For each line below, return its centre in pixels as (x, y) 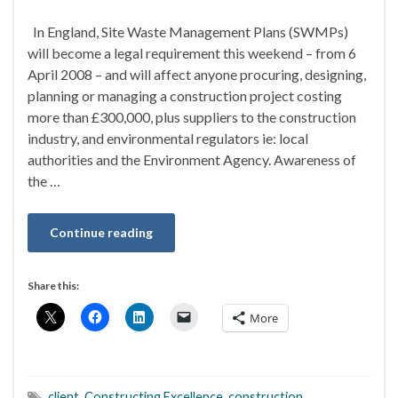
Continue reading (101, 232)
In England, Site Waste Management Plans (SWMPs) (188, 31)
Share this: (53, 285)
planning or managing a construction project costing (185, 95)
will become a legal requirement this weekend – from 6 (192, 52)
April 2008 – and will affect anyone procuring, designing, (197, 74)
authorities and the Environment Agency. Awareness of (192, 159)
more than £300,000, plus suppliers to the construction (192, 116)
